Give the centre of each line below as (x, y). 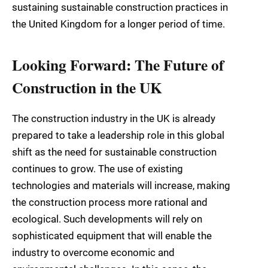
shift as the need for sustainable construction (114, 152)
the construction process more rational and (110, 202)
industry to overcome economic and (93, 252)
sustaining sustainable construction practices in (120, 7)
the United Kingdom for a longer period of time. (118, 24)
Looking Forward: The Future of (118, 64)
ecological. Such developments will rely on (107, 219)
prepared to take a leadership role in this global (118, 135)
